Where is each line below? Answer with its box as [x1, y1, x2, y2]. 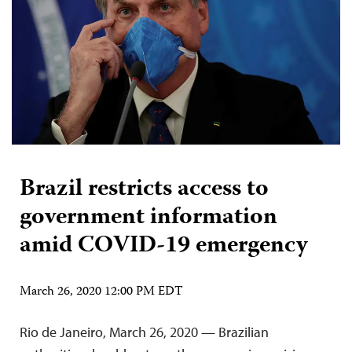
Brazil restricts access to [20, 170, 269, 209]
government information [20, 198, 277, 237]
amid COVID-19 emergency [20, 226, 308, 266]
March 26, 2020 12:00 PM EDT [20, 281, 183, 302]
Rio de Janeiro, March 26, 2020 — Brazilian [20, 322, 269, 341]
